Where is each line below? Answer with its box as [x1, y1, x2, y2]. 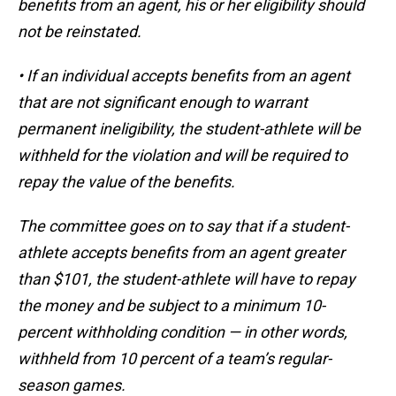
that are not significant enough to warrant [18, 93, 308, 112]
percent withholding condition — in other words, [18, 323, 347, 342]
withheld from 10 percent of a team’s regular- [18, 349, 331, 369]
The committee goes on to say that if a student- [18, 217, 349, 236]
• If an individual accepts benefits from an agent [18, 66, 350, 86]
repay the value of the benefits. [18, 172, 235, 192]
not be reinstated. [18, 22, 141, 42]
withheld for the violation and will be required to [18, 146, 347, 165]
